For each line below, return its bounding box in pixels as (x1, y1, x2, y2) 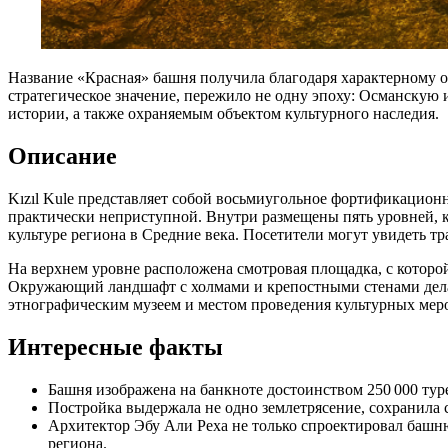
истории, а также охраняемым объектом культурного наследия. (8, 105, 439, 123)
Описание (8, 143, 117, 170)
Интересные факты (8, 334, 223, 361)
